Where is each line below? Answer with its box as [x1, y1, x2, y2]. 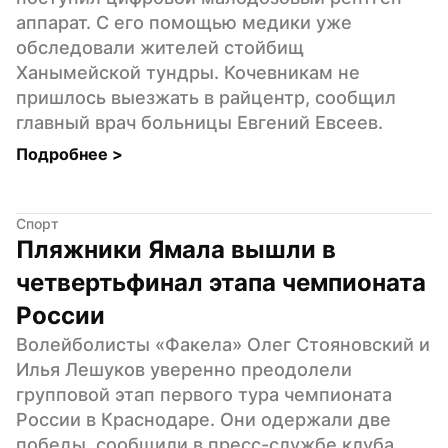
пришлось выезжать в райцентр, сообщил [16, 86, 396, 108]
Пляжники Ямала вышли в [16, 234, 336, 264]
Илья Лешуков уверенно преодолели [16, 358, 352, 380]
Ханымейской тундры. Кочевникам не [16, 61, 360, 83]
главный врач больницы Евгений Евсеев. [16, 111, 383, 133]
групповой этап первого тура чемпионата [16, 383, 392, 405]
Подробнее [16, 143, 112, 164]
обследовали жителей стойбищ [16, 36, 304, 58]
